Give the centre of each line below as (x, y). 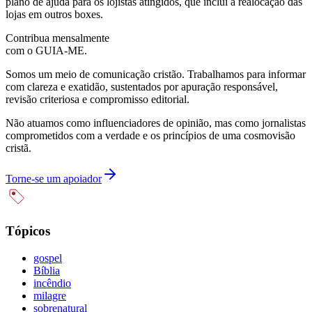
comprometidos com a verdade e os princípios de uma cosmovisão (150, 135)
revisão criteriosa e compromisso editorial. (97, 99)
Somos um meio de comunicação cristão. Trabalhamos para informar (156, 74)
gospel (48, 258)
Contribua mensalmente (57, 38)
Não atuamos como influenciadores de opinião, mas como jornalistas (156, 123)
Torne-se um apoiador (54, 178)
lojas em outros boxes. (54, 14)
